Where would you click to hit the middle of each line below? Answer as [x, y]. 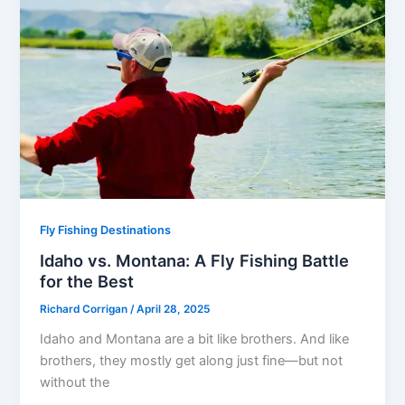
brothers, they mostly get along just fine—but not [192, 361]
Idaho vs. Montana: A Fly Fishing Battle [195, 261]
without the [75, 383]
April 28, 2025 [174, 310]
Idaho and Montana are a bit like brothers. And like [195, 339]
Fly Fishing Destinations [106, 230]
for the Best [87, 282]
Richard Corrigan [85, 310]
